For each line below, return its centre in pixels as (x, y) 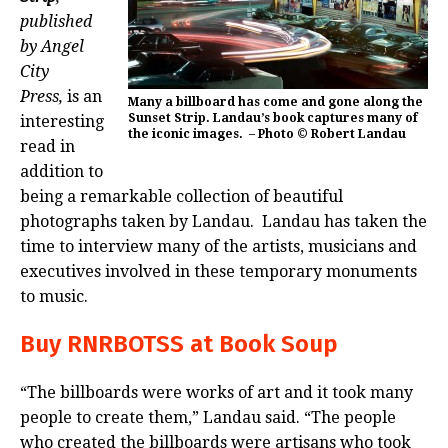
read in (47, 146)
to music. (54, 296)
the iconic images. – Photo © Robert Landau (267, 133)
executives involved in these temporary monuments (218, 271)
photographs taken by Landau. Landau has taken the (223, 221)
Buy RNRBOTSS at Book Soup (179, 343)
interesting (62, 121)
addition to (61, 171)
